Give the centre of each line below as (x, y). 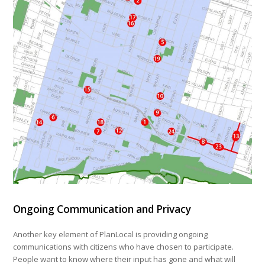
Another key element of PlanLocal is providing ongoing (111, 234)
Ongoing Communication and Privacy (102, 209)
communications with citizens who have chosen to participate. (124, 246)
